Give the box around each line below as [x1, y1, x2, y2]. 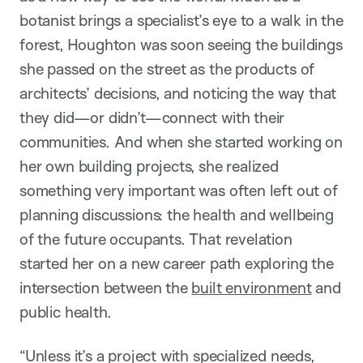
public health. [19, 301, 112, 322]
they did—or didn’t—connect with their [19, 107, 285, 127]
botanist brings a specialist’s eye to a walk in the [19, 10, 344, 30]
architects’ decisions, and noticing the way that [19, 83, 337, 103]
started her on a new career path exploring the [19, 253, 334, 273]
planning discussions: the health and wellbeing [19, 204, 334, 224]
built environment [191, 277, 312, 297]
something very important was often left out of [19, 180, 338, 200]
